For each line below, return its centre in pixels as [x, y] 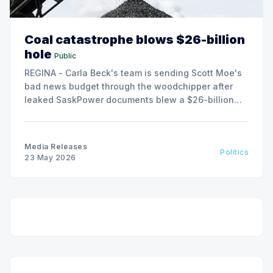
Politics [234, 152]
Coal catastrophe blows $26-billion [135, 39]
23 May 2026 [50, 157]
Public [65, 55]
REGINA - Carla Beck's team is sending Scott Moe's [133, 73]
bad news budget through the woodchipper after [129, 86]
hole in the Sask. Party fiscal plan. [97, 113]
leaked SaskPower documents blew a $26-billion [129, 99]
